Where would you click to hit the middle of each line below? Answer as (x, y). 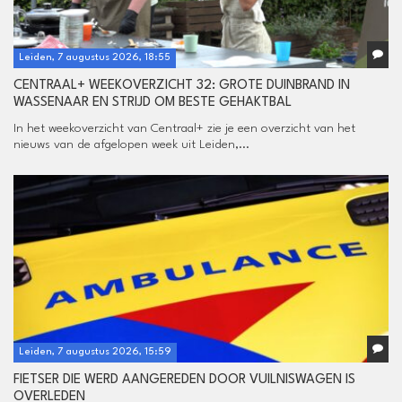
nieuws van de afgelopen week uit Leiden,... (131, 144)
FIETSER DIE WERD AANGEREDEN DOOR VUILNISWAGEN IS (184, 380)
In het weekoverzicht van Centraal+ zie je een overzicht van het (184, 128)
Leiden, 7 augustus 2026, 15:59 (95, 352)
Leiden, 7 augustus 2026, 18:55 (95, 57)
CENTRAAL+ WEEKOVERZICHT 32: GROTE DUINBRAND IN (182, 85)
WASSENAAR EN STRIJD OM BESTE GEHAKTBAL (153, 102)
